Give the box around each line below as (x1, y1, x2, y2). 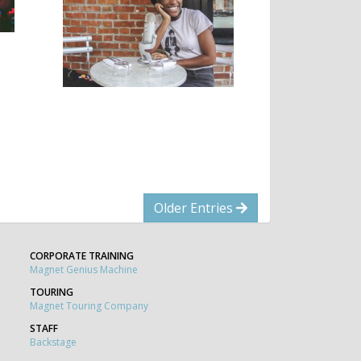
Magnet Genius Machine (30, 262, 138, 276)
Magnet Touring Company (30, 298, 148, 313)
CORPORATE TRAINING (30, 248, 134, 263)
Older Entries (154, 198, 236, 217)
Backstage (30, 334, 77, 349)
